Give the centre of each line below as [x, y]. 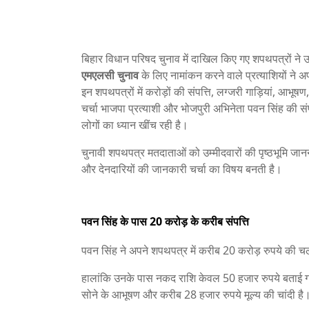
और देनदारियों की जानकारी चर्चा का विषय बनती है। [182, 169]
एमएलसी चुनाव [110, 75]
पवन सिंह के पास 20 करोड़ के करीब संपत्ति [165, 221]
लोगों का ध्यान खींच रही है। [135, 125]
